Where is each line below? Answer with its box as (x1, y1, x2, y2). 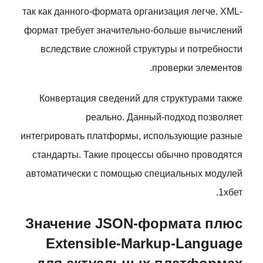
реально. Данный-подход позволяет (86, 112, 242, 122)
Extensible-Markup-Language (46, 235, 242, 251)
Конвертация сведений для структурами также (39, 93, 242, 103)
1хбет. (218, 187, 242, 197)
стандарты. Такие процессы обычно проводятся (32, 150, 242, 160)
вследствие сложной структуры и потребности (41, 44, 242, 54)
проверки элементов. (152, 63, 242, 73)
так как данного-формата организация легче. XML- (22, 6, 242, 16)
